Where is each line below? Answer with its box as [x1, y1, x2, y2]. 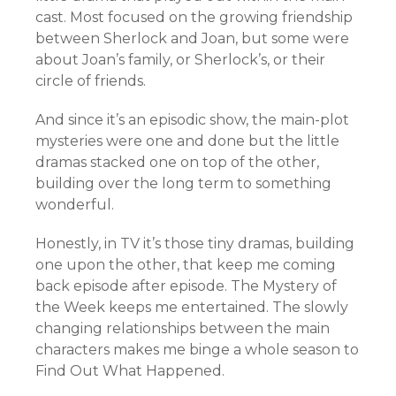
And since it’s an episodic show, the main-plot [35, 111, 349, 128]
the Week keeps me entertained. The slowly [35, 299, 348, 316]
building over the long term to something [35, 175, 331, 192]
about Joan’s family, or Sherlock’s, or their [35, 51, 325, 68]
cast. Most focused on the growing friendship [35, 9, 353, 26]
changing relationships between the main [35, 320, 330, 337]
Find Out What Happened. [35, 362, 225, 379]
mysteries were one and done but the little [35, 133, 339, 149]
